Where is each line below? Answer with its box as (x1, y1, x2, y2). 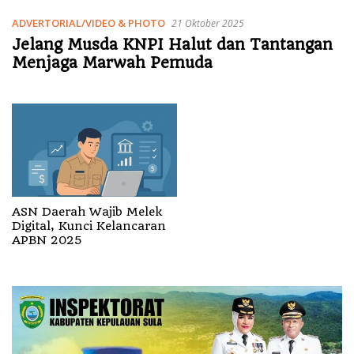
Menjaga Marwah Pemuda (12, 53, 213, 72)
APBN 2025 (12, 232, 82, 247)
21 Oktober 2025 (171, 16, 244, 30)
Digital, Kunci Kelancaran (12, 218, 166, 233)
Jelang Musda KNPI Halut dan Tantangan (12, 35, 333, 54)
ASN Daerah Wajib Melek (12, 204, 162, 219)
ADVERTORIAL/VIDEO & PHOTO (12, 15, 165, 30)
